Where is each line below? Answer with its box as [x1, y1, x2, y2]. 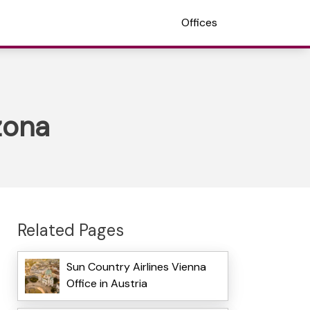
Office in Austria [66, 276, 147, 291]
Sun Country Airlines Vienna [66, 259, 206, 275]
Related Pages [17, 219, 124, 241]
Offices [181, 15, 217, 30]
